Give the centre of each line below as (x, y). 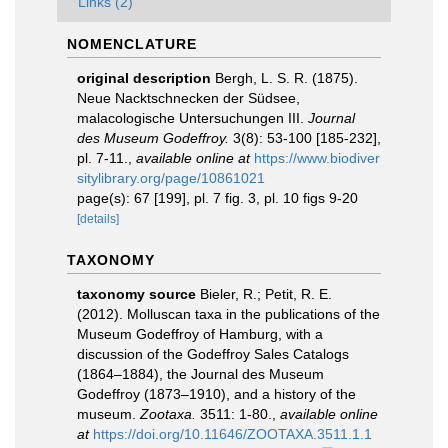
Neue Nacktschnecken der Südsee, (188, 98)
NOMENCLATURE (132, 44)
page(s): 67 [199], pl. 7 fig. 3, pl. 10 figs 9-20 (217, 198)
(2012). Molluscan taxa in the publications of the (228, 314)
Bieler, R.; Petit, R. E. (266, 294)
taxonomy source (136, 294)
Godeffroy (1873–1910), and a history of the (216, 394)
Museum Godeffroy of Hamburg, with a (200, 334)
